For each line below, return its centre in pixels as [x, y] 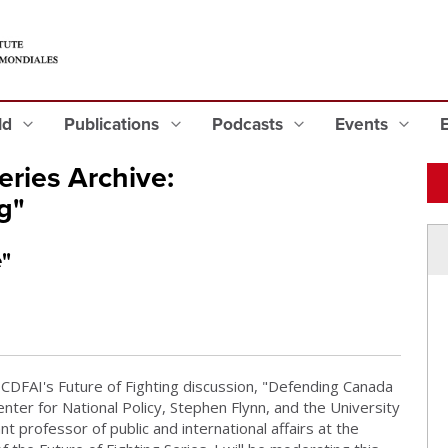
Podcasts [249, 124]
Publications [114, 124]
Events [363, 124]
